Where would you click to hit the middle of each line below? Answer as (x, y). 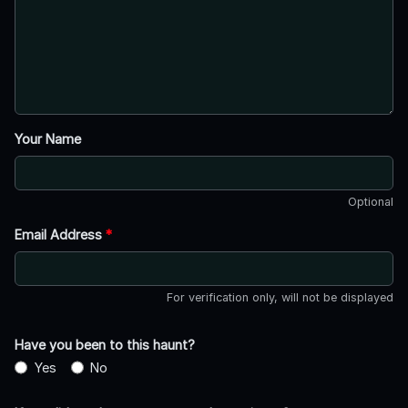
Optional (371, 201)
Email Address (60, 234)
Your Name (48, 138)
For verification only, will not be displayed (280, 297)
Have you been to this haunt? (105, 344)
